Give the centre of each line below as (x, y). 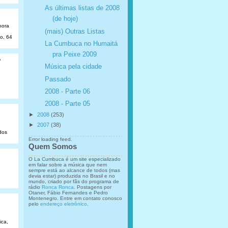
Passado (58, 79)
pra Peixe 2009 (74, 54)
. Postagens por (93, 187)
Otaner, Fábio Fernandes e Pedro (68, 192)
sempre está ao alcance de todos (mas (74, 170)
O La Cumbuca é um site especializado (75, 159)
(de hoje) (65, 19)
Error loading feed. (50, 139)
